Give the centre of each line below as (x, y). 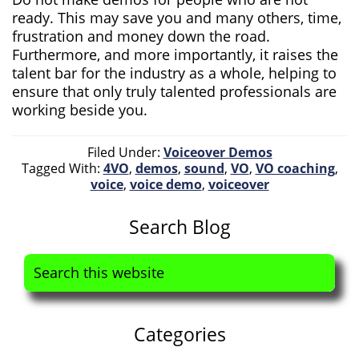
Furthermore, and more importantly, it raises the (175, 54)
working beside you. (80, 110)
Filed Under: (125, 152)
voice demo (165, 184)
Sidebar (44, 248)
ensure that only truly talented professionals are (174, 91)
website (46, 301)
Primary (45, 226)
